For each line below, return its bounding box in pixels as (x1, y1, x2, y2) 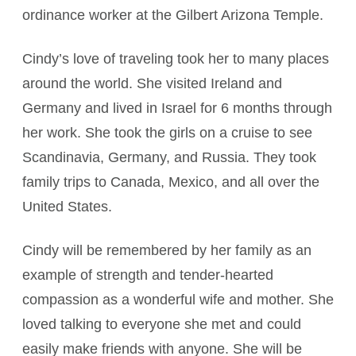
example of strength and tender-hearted (22, 267, 273, 283)
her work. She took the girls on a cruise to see (22, 125, 312, 141)
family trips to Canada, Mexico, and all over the (22, 174, 319, 190)
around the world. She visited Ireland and (22, 75, 282, 91)
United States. (22, 199, 112, 215)
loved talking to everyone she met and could (22, 316, 301, 332)
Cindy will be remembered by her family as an (22, 242, 311, 258)
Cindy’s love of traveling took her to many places (22, 51, 329, 67)
